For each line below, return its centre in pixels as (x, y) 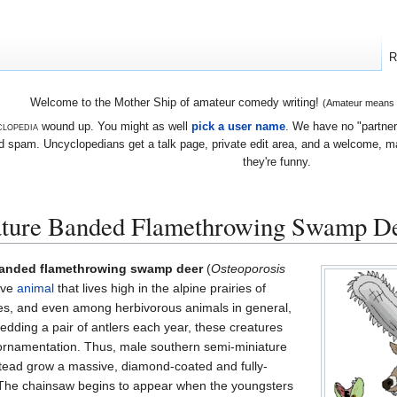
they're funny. (277, 161)
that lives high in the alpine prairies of (160, 288)
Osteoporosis (248, 268)
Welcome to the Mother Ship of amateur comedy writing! (176, 103)
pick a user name (238, 126)
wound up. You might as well (114, 126)
